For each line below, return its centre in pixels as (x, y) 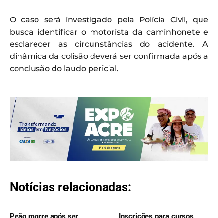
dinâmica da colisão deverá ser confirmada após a (109, 56)
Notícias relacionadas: (71, 187)
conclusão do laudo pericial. (64, 69)
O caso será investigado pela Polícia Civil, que (109, 20)
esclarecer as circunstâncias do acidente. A (109, 44)
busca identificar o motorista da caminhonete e (109, 32)
